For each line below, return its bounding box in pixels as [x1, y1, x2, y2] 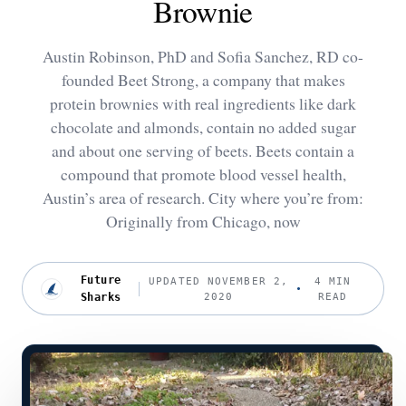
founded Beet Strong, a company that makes [61, 69, 345, 91]
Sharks [80, 290, 121, 304]
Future [80, 273, 121, 286]
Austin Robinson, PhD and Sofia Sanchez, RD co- [43, 45, 363, 67]
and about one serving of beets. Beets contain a [52, 140, 354, 161]
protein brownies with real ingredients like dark [50, 92, 356, 114]
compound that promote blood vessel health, [60, 163, 346, 185]
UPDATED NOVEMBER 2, [149, 275, 289, 287]
